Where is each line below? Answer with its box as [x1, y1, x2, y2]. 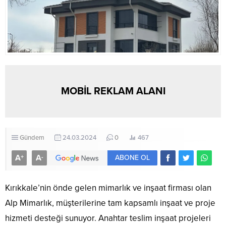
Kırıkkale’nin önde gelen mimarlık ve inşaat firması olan [5, 183, 211, 194]
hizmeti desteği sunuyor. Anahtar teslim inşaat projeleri [5, 213, 211, 224]
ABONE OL [115, 153, 150, 162]
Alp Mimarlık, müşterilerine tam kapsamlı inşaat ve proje [5, 198, 215, 209]
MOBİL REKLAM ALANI [61, 85, 165, 98]
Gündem [20, 134, 44, 142]
